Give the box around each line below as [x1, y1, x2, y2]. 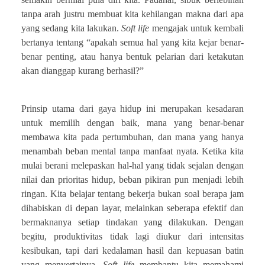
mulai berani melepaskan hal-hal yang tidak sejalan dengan [21, 160, 244, 170]
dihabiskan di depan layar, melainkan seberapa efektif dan [21, 202, 244, 213]
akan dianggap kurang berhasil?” [21, 65, 144, 76]
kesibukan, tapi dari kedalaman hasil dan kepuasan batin [21, 245, 244, 256]
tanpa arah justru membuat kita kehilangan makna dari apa [21, 8, 244, 19]
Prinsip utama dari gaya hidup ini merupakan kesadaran [21, 103, 244, 114]
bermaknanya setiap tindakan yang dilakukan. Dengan [21, 216, 244, 227]
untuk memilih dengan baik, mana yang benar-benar [21, 117, 244, 128]
